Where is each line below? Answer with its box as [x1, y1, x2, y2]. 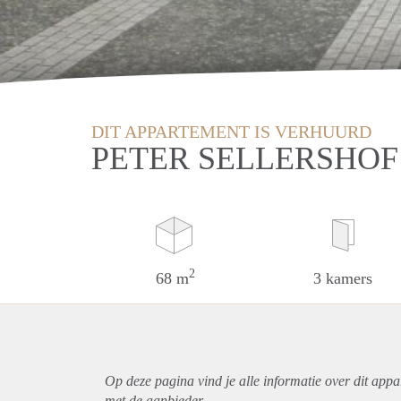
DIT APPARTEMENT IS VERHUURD [91, 121, 371, 141]
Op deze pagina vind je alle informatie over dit [105, 372, 371, 388]
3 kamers [313, 269, 373, 287]
